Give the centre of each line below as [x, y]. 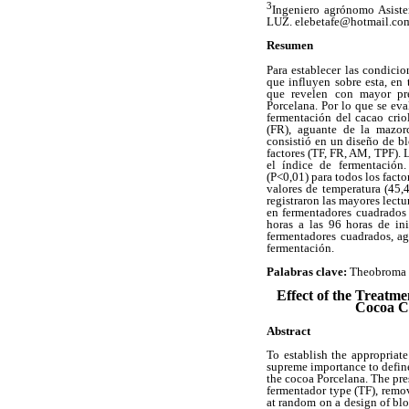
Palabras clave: [308, 271]
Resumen [290, 46]
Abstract [288, 331]
